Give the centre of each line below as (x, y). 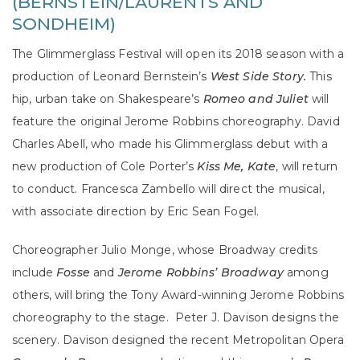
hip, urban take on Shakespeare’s (108, 99)
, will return (307, 167)
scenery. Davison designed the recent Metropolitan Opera (178, 340)
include (35, 273)
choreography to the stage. (92, 318)
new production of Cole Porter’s (105, 167)
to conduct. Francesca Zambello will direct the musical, (168, 189)
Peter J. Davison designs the (257, 318)
